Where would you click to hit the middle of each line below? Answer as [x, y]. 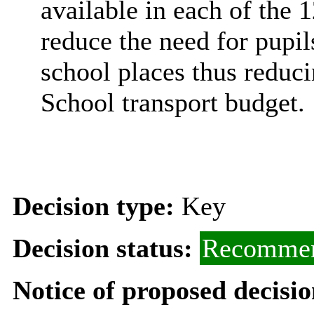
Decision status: [106, 248]
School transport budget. [172, 102]
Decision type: [97, 206]
